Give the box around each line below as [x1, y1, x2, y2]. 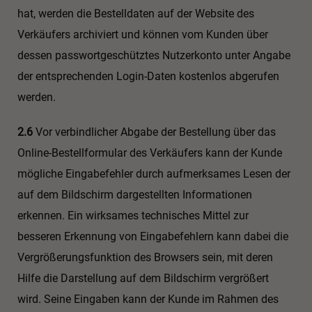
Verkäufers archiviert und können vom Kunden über [17, 27, 268, 41]
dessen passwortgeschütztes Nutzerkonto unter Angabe [17, 48, 290, 62]
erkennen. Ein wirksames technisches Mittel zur [17, 209, 249, 223]
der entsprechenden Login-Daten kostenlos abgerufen [17, 69, 279, 83]
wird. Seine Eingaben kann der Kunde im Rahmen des [17, 292, 279, 306]
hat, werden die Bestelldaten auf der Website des [17, 6, 254, 20]
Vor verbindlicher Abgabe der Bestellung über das [33, 125, 276, 139]
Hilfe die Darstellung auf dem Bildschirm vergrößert [17, 272, 269, 286]
